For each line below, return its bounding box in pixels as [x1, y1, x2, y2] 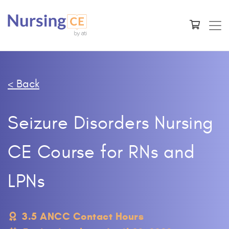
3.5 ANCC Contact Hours [22, 210, 144, 223]
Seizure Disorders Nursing [8, 112, 214, 134]
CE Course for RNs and [8, 142, 195, 163]
